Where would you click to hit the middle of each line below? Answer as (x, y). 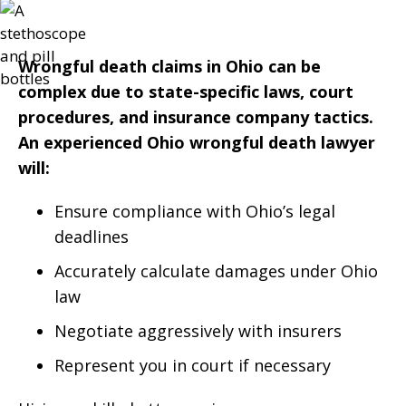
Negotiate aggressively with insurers (198, 331)
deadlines (92, 237)
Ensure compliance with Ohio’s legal (195, 211)
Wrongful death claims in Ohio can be (169, 66)
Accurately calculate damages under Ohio (216, 271)
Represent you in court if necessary (193, 365)
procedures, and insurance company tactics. (196, 117)
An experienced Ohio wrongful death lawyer (197, 142)
